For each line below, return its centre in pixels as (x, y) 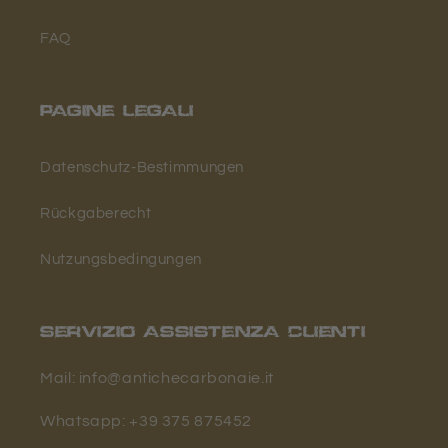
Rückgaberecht (96, 213)
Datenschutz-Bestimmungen (142, 167)
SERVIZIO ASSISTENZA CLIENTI (203, 334)
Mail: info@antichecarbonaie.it (157, 378)
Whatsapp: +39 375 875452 (146, 421)
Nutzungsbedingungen (121, 259)
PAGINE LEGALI (117, 113)
